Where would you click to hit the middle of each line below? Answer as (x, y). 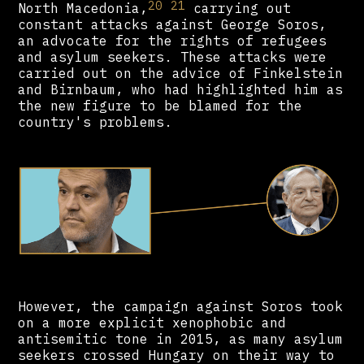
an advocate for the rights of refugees (173, 41)
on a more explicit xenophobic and (152, 323)
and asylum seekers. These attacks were (173, 57)
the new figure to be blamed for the (160, 106)
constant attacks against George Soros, (173, 25)
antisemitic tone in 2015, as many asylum (181, 339)
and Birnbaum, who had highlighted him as (181, 90)
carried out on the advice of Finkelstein (181, 74)
